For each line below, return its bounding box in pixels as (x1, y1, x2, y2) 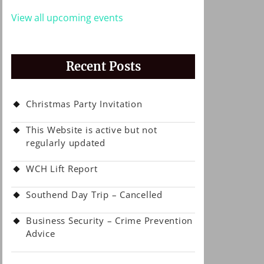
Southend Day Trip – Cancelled (26, 189, 163, 200)
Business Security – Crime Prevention (26, 214, 193, 226)
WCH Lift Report (26, 163, 98, 174)
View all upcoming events (11, 11, 123, 24)
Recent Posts (65, 59, 141, 74)
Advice (26, 227, 55, 239)
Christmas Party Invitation (26, 98, 143, 110)
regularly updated (26, 137, 105, 148)
